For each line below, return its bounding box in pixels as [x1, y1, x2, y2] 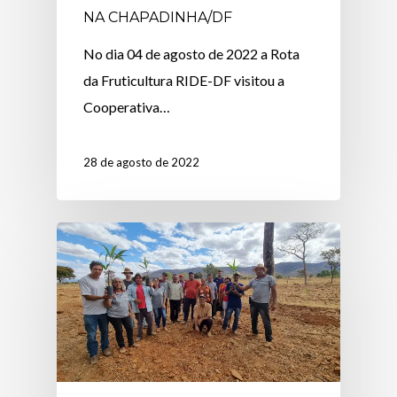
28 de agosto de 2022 [83, 154, 200, 169]
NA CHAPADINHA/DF [83, 8, 233, 26]
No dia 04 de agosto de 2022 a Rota [83, 44, 300, 62]
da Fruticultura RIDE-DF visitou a [83, 71, 285, 89]
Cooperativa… [83, 97, 171, 115]
